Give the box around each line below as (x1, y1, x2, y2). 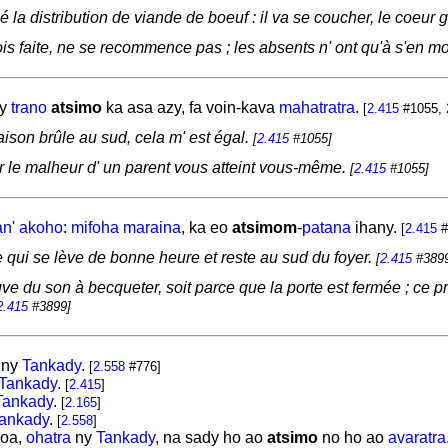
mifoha (70, 219, 119, 236)
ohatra (25, 429, 71, 446)
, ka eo (180, 219, 232, 236)
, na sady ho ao (154, 429, 267, 446)
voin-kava (205, 99, 279, 116)
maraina (122, 219, 181, 236)
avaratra (387, 429, 446, 446)
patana (301, 219, 351, 236)
